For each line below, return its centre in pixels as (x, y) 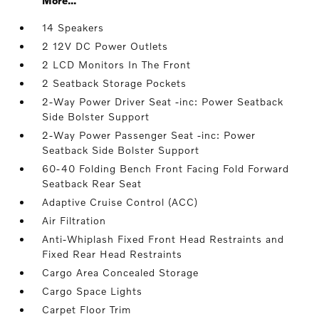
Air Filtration (74, 220)
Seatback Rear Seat (92, 183)
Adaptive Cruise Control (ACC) (120, 202)
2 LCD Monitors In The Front (117, 64)
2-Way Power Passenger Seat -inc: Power (149, 135)
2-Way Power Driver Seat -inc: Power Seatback (163, 101)
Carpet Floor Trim (87, 309)
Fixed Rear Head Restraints (113, 254)
